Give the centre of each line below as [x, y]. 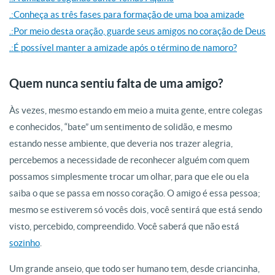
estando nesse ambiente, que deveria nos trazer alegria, [121, 143]
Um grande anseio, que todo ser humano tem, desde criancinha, [134, 269]
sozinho [25, 243]
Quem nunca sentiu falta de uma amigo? [116, 83]
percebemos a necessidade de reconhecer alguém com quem [129, 160]
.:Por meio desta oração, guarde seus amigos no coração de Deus [137, 31]
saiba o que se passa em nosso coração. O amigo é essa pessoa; [135, 193]
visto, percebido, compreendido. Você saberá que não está [124, 226]
